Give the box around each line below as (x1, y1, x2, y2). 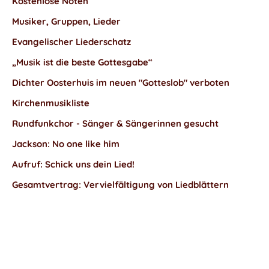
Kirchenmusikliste (12, 97, 89, 109)
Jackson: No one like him (12, 138, 119, 150)
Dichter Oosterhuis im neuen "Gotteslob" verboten (12, 77, 229, 88)
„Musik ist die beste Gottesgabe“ (12, 56, 153, 68)
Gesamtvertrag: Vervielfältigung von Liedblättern (12, 179, 229, 190)
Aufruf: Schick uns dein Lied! (12, 159, 134, 170)
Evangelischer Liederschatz (12, 36, 131, 47)
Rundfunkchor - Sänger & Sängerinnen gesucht (12, 118, 219, 129)
